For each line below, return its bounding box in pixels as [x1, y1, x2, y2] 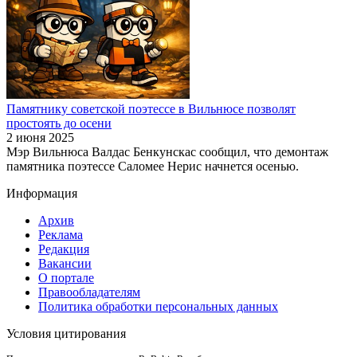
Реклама [38, 227, 83, 241]
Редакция [38, 241, 89, 256]
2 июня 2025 [6, 130, 74, 144]
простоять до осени [6, 116, 112, 130]
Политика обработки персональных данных [38, 299, 278, 313]
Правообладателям [38, 284, 140, 299]
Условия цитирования [6, 326, 126, 340]
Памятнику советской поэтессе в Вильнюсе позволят [6, 101, 296, 116]
